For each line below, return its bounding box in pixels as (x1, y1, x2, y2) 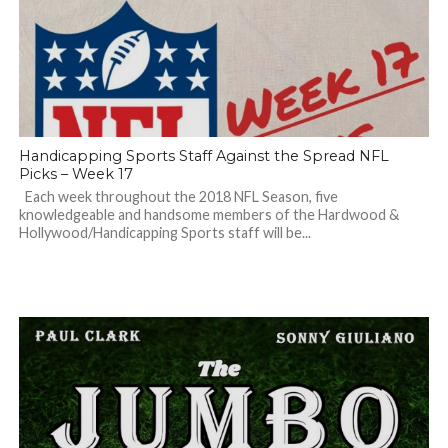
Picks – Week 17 (18, 165, 133, 183)
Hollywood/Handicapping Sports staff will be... (18, 224, 311, 241)
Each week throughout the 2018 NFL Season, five (18, 188, 338, 205)
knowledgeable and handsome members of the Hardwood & (18, 206, 399, 223)
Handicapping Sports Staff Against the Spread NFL (18, 147, 389, 165)
